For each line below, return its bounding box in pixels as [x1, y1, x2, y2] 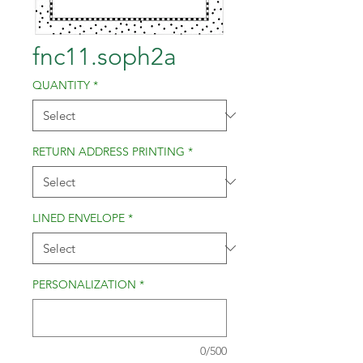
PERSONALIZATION [32, 276, 136, 292]
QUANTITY [32, 77, 90, 92]
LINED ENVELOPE [32, 210, 125, 225]
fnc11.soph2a [32, 41, 177, 71]
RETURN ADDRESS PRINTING [32, 143, 185, 159]
